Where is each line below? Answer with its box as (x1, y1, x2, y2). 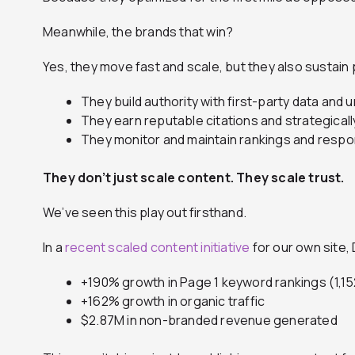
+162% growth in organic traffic (81, 292, 265, 311)
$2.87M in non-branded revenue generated (81, 311, 338, 330)
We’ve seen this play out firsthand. (43, 204, 246, 222)
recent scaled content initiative (65, 239, 250, 257)
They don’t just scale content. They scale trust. (43, 169, 345, 187)
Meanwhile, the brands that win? (43, 23, 234, 41)
